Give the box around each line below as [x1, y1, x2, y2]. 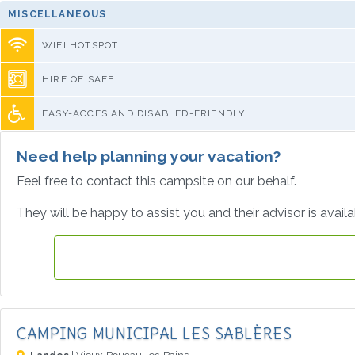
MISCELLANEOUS [8, 8, 107, 20]
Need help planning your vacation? [17, 147, 281, 165]
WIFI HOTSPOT [42, 39, 119, 51]
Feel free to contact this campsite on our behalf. [17, 173, 296, 189]
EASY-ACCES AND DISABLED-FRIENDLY [42, 107, 246, 119]
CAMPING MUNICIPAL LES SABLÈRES [17, 323, 292, 343]
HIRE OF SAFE [42, 73, 115, 85]
